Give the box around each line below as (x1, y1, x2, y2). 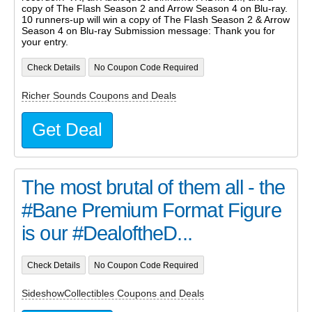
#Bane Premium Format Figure (22, 199, 281, 222)
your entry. (22, 36, 68, 48)
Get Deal (32, 120, 102, 140)
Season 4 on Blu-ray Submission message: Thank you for (22, 25, 275, 37)
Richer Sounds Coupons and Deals (22, 89, 176, 101)
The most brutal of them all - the (22, 176, 286, 199)
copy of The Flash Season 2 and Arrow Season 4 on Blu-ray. (22, 3, 288, 15)
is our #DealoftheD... (22, 222, 192, 245)
